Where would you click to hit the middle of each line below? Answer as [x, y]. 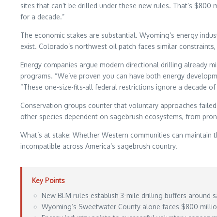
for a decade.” [42, 17]
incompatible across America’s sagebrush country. [99, 146]
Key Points [48, 180]
